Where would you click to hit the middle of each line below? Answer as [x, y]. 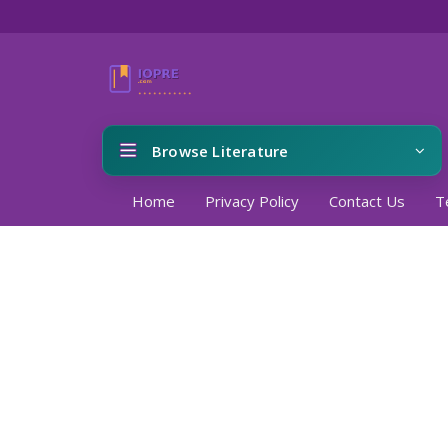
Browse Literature [220, 151]
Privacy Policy [252, 201]
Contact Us [367, 201]
